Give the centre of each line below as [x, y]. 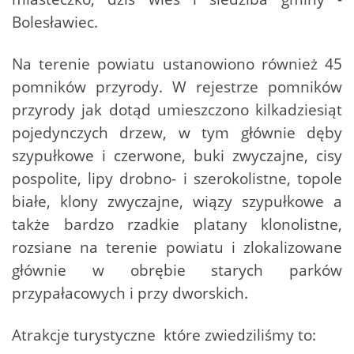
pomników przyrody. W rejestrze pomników [177, 87]
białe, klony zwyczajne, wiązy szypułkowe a [177, 201]
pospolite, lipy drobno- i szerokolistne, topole [177, 179]
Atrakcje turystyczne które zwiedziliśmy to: [164, 335]
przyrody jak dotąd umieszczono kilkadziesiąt [177, 110]
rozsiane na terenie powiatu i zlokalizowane [177, 247]
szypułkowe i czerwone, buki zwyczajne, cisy [177, 156]
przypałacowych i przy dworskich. [130, 293]
